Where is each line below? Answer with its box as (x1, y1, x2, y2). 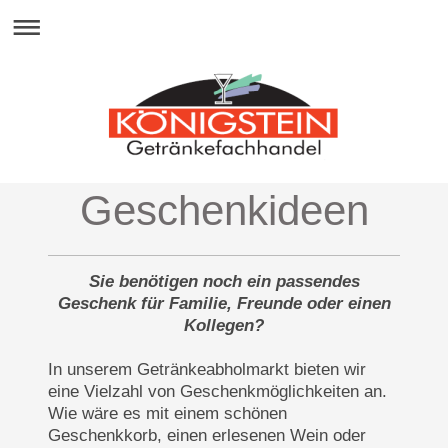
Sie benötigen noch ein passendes (88, 272, 360, 291)
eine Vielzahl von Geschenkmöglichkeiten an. (48, 382, 387, 401)
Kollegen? (184, 316, 264, 335)
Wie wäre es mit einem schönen (48, 404, 287, 423)
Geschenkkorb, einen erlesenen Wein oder (48, 426, 366, 445)
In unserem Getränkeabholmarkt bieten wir (48, 360, 366, 379)
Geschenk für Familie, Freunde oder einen (57, 294, 391, 313)
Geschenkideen (79, 187, 369, 234)
